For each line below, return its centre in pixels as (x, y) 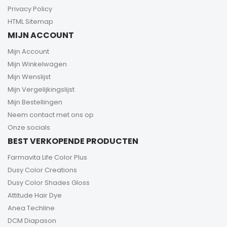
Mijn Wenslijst (29, 77)
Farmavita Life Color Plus (47, 157)
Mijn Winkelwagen (37, 64)
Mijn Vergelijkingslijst (41, 89)
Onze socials (29, 127)
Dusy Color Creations (42, 170)
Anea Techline (31, 208)
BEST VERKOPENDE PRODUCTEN (73, 141)
